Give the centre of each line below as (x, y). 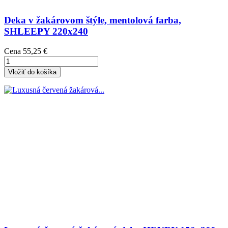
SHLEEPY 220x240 (46, 32)
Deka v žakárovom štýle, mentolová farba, (93, 20)
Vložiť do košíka (32, 72)
